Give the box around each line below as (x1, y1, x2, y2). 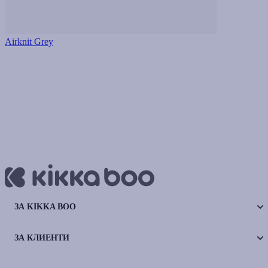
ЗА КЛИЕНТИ (14, 233, 69, 242)
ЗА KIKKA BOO (14, 202, 76, 211)
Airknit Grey (5, 36, 53, 47)
